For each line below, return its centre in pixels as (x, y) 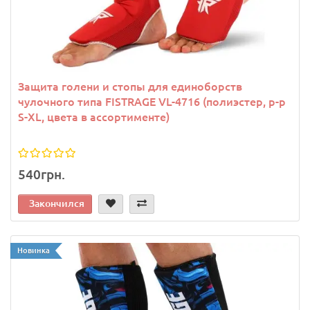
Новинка (34, 251)
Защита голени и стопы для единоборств (130, 87)
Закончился (57, 204)
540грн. (42, 175)
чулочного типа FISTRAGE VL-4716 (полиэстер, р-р (152, 102)
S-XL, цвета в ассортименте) (94, 117)
